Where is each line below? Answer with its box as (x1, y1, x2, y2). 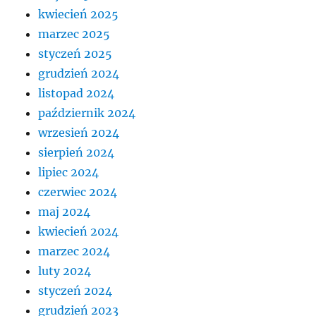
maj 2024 (38, 204, 91, 219)
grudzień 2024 (38, 66, 120, 80)
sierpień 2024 (38, 145, 115, 159)
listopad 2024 (38, 85, 115, 100)
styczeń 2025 (38, 46, 113, 61)
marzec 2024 (38, 243, 111, 258)
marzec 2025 (38, 26, 111, 41)
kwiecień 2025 (38, 6, 119, 21)
